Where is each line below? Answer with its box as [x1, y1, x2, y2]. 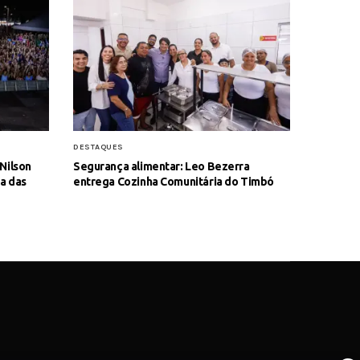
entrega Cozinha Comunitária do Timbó [73, 174, 274, 188]
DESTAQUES [73, 141, 124, 152]
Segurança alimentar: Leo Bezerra [73, 159, 250, 173]
